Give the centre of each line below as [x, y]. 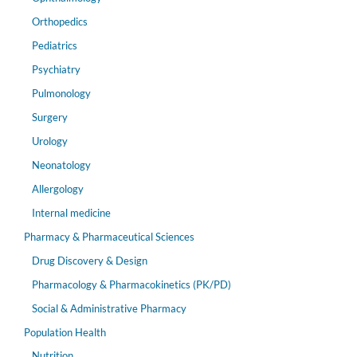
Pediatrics [54, 45]
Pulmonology [61, 93]
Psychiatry [56, 69]
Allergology [57, 188]
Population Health [65, 332]
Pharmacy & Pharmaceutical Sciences [109, 236]
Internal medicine [71, 212]
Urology [49, 141]
